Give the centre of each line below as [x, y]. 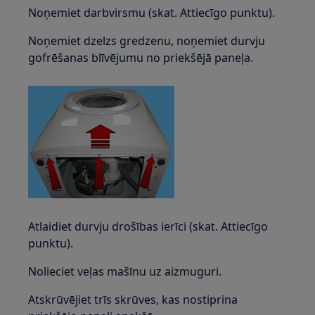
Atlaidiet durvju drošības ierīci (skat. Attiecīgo [148, 226]
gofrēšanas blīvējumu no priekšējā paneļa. [141, 58]
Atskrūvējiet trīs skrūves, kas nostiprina [133, 300]
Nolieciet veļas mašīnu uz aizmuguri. [125, 271]
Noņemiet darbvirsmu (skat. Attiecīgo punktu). [152, 13]
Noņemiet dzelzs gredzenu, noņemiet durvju [147, 41]
